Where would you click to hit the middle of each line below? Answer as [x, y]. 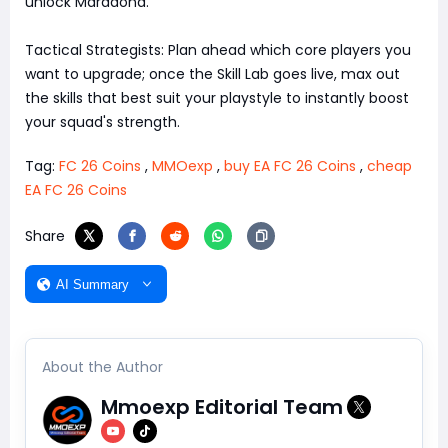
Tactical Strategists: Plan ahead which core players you [218, 50]
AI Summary [92, 284]
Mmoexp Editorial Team [222, 407]
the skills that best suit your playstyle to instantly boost [217, 98]
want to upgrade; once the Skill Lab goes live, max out [212, 74]
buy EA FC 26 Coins [290, 166]
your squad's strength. [102, 122]
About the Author [102, 367]
